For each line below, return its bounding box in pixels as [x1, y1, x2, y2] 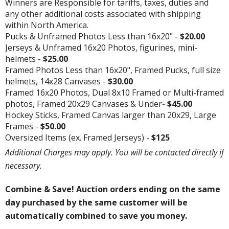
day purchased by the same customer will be [5, 197, 188, 209]
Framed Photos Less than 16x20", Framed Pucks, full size [5, 64, 221, 76]
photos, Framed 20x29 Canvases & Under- [5, 98, 167, 110]
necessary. [5, 160, 42, 172]
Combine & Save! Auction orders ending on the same [5, 184, 220, 195]
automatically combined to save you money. [5, 210, 187, 222]
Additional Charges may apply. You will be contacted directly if [5, 147, 224, 158]
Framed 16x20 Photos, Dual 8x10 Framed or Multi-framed [5, 87, 224, 99]
